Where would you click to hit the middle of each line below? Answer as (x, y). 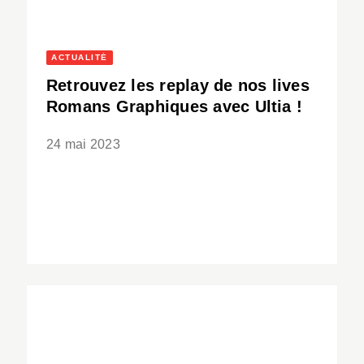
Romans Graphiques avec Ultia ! (175, 107)
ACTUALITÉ (80, 58)
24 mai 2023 (83, 145)
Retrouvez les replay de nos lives (178, 86)
